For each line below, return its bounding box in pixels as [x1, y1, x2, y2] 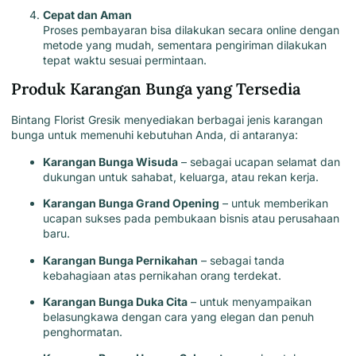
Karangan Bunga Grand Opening [43, 196, 219, 211]
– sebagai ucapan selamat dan [178, 154, 340, 168]
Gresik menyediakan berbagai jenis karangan [85, 113, 323, 127]
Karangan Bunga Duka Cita [43, 294, 188, 308]
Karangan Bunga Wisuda [43, 154, 178, 168]
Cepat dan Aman [43, 7, 132, 21]
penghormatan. [43, 324, 122, 339]
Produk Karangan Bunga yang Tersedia [11, 79, 300, 99]
